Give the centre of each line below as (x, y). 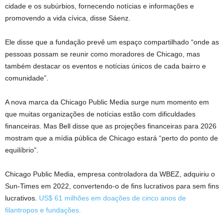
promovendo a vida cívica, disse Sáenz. (68, 18)
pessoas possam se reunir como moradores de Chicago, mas (102, 54)
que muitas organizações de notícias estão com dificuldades (100, 114)
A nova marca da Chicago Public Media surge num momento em (107, 102)
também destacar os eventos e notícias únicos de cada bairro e (105, 66)
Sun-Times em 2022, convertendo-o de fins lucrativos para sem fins (112, 186)
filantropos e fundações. (43, 210)
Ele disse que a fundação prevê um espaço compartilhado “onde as (112, 42)
